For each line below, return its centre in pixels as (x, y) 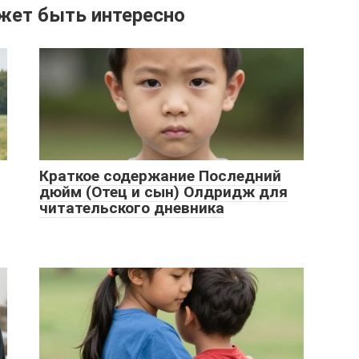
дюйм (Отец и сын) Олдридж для (163, 192)
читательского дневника (132, 208)
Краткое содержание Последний (160, 176)
